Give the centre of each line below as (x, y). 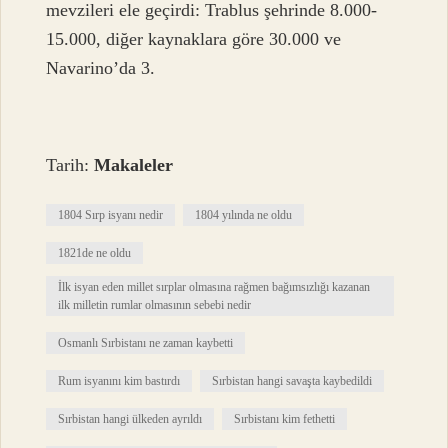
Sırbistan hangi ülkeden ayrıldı (130, 419)
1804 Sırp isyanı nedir (111, 215)
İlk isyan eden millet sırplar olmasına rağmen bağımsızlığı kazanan (214, 287)
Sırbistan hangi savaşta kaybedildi (292, 381)
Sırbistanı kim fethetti (285, 419)
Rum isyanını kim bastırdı (119, 381)
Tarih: (70, 165)
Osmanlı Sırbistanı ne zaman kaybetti (146, 343)
